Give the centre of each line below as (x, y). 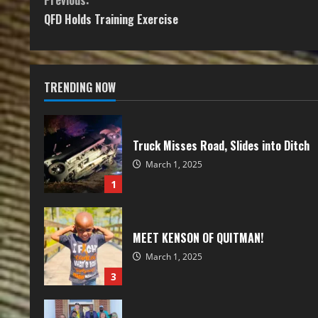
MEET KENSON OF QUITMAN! (198, 237)
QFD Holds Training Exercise (111, 20)
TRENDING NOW (80, 88)
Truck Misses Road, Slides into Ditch (221, 145)
